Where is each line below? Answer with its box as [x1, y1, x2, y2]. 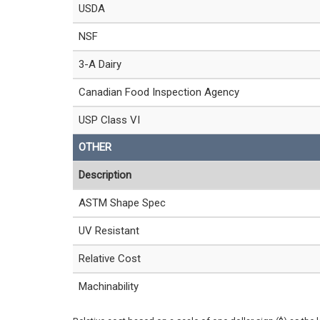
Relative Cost [79, 251, 141, 265]
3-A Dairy [79, 57, 121, 71]
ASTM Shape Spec [79, 196, 166, 209]
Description [79, 168, 131, 181]
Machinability [79, 279, 139, 293]
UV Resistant [79, 224, 139, 237]
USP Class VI [79, 113, 140, 126]
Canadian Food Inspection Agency [79, 85, 239, 99]
